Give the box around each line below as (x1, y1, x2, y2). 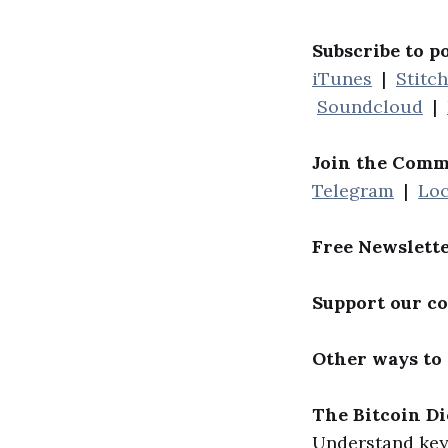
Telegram (312, 179, 394, 203)
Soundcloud (317, 95, 423, 119)
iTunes (312, 67, 372, 91)
